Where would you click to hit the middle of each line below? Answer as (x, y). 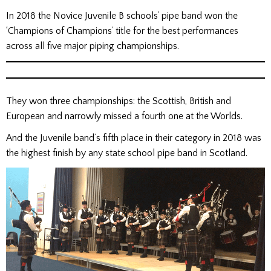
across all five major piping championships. (94, 46)
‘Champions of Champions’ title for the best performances (122, 31)
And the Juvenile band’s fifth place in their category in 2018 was (134, 138)
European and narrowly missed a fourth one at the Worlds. (124, 116)
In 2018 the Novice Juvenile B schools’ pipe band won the (122, 16)
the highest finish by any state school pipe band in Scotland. (127, 153)
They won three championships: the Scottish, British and (119, 101)
